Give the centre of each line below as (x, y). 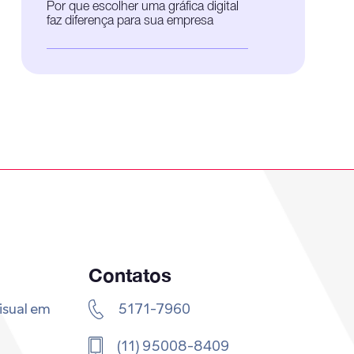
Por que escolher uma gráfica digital (142, 8)
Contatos (130, 275)
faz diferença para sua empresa (130, 22)
